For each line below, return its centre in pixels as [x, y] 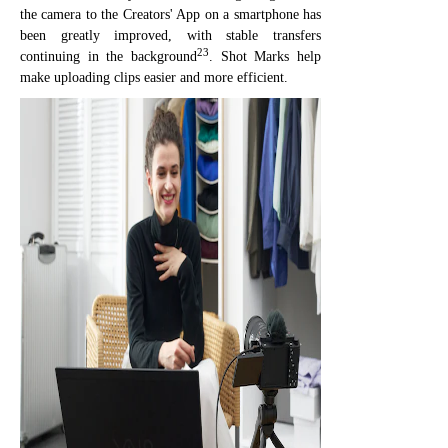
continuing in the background [108, 56]
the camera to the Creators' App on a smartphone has [170, 14]
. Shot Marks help [265, 56]
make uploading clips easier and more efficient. [154, 77]
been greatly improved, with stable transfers [170, 35]
